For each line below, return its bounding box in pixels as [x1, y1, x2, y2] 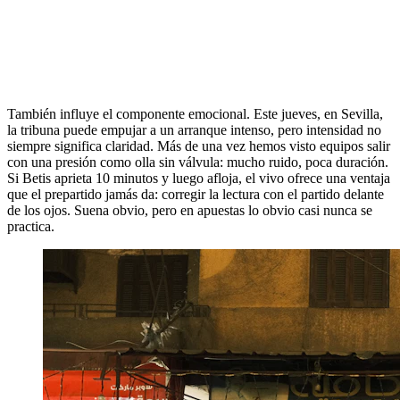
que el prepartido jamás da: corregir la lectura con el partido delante [7, 187, 384, 203]
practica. [7, 219, 54, 235]
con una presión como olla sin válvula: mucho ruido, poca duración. [7, 154, 388, 171]
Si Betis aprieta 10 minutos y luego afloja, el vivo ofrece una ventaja [7, 171, 390, 187]
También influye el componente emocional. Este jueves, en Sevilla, [7, 106, 383, 122]
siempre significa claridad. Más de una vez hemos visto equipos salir [7, 138, 390, 154]
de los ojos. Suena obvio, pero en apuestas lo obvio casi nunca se [7, 203, 372, 219]
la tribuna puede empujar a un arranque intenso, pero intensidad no [7, 122, 381, 138]
